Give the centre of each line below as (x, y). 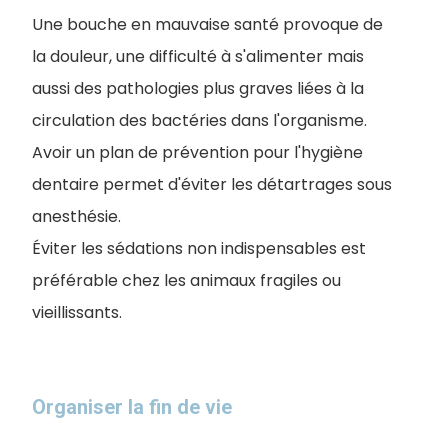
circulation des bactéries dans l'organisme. (199, 120)
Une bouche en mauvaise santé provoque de (207, 24)
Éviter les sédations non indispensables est (199, 248)
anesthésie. (76, 216)
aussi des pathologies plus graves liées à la (198, 88)
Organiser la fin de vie (132, 406)
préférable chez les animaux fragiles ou (186, 280)
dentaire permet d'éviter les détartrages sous (212, 184)
